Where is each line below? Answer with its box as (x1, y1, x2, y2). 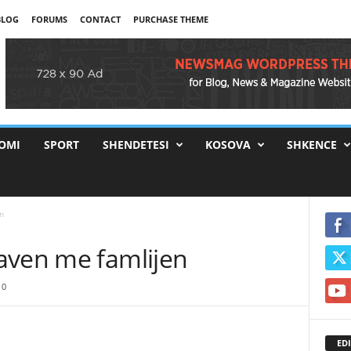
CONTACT (79, 13, 121, 25)
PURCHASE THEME (132, 13, 208, 25)
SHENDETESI (102, 137, 169, 152)
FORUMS (31, 13, 67, 25)
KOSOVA (204, 137, 251, 152)
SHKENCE (286, 137, 337, 152)
